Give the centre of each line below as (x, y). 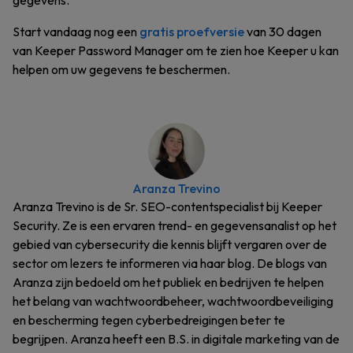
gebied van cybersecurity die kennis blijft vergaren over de (170, 244)
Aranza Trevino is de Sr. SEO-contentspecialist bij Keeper (167, 206)
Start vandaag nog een (76, 32)
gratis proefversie (192, 32)
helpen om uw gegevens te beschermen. (121, 69)
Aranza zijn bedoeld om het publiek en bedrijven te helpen (168, 282)
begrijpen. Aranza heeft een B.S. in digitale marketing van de (176, 339)
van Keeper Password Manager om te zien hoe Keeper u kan (176, 50)
